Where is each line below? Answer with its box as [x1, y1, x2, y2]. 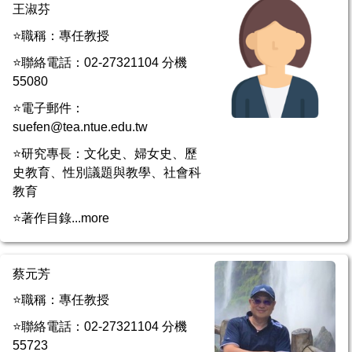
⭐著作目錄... [13, 211, 81, 225]
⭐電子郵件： [13, 101, 84, 115]
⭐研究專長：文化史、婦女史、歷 [13, 146, 197, 160]
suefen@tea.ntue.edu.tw [13, 119, 148, 134]
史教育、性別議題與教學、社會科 [13, 165, 201, 179]
